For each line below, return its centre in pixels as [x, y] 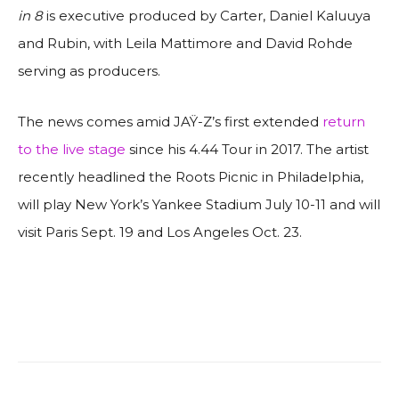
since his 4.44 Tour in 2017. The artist [247, 149]
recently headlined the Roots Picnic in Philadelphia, [191, 176]
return [344, 121]
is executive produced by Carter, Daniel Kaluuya [207, 15]
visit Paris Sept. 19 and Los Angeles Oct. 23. [160, 232]
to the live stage [72, 149]
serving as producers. [89, 70]
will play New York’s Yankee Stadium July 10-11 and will [199, 204]
